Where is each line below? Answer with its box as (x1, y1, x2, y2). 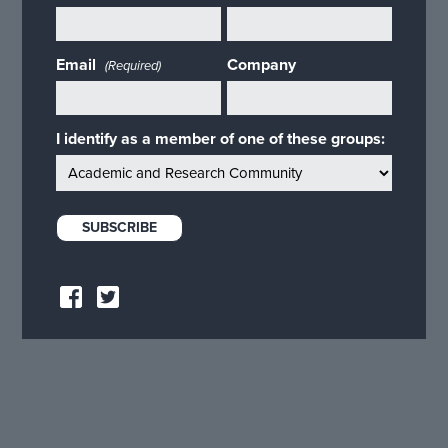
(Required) (105, 58, 162, 75)
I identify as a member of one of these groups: (56, 129, 385, 150)
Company (227, 55, 297, 76)
